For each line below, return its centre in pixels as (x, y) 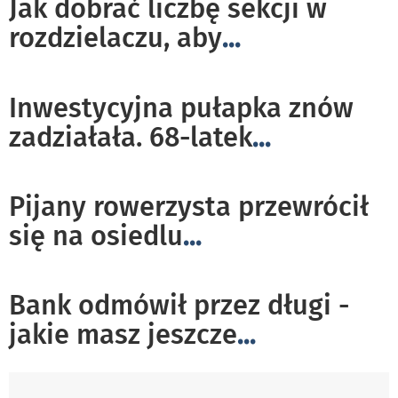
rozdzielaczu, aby (115, 38)
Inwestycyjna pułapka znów (181, 108)
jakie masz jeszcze (123, 335)
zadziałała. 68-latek (131, 138)
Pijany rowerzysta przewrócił (189, 207)
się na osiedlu (96, 236)
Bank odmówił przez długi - (179, 306)
